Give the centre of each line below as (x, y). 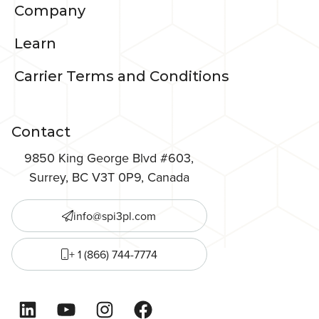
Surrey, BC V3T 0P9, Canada (109, 177)
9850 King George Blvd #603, (109, 158)
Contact (41, 132)
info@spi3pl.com (115, 216)
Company (50, 11)
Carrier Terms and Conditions (122, 77)
